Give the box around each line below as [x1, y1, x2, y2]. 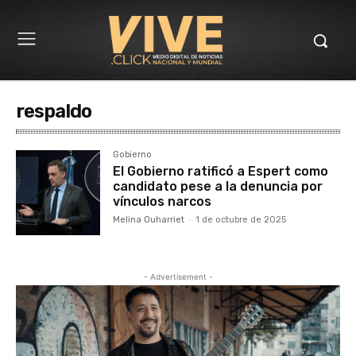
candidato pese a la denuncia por [113, 179, 323, 195]
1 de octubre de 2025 [195, 215, 287, 226]
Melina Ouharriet [113, 215, 185, 226]
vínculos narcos [113, 194, 212, 210]
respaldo [16, 100, 91, 123]
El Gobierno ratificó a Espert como [113, 164, 329, 180]
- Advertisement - [143, 271, 213, 281]
